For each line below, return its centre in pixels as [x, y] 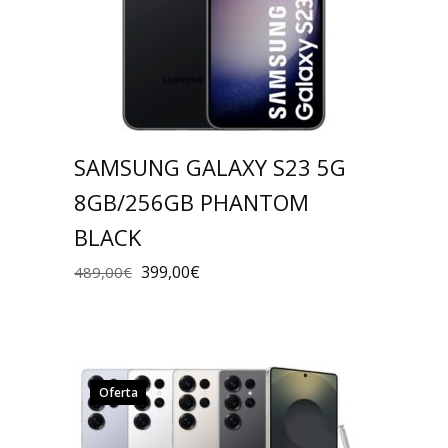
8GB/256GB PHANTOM [191, 201]
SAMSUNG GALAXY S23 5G [210, 166]
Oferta [118, 392]
